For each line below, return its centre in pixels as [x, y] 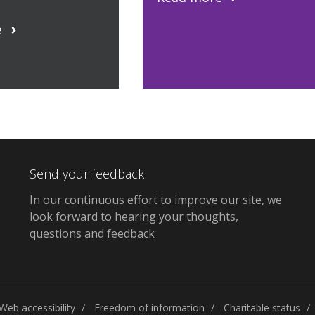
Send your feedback [87, 174]
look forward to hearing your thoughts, [134, 217]
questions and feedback [92, 234]
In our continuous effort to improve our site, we [156, 200]
